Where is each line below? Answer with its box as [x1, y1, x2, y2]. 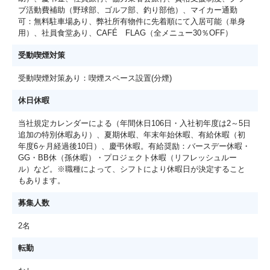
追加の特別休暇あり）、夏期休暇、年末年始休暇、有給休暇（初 [18, 130, 245, 139]
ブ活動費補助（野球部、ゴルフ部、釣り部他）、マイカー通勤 [18, 5, 237, 14]
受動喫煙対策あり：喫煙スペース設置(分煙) [18, 73, 172, 83]
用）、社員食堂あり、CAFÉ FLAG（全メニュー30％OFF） [18, 28, 233, 37]
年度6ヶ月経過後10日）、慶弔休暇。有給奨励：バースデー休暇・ [18, 141, 250, 151]
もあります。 [18, 175, 65, 185]
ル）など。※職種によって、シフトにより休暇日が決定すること [18, 164, 245, 174]
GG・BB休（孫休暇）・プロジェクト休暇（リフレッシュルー [18, 152, 237, 162]
